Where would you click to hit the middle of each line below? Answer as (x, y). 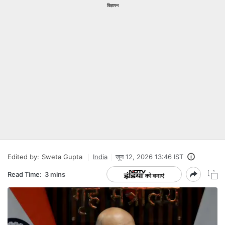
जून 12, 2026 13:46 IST (149, 157)
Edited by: (23, 157)
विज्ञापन (113, 5)
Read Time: (25, 174)
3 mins (55, 174)
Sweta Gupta (62, 157)
